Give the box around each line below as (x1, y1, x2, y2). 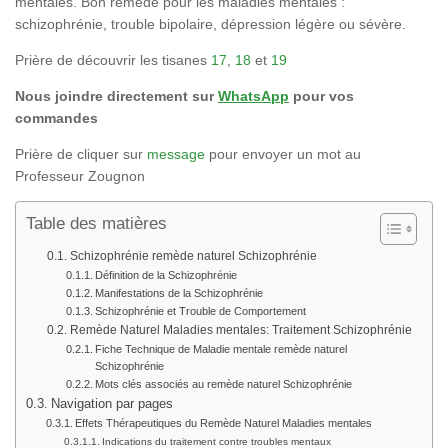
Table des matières (26, 214, 167, 234)
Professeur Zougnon (15, 168, 145, 185)
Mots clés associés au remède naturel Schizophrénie (95, 378, 353, 391)
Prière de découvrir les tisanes (15, 52, 211, 69)
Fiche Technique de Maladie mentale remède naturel (95, 343, 348, 356)
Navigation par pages (50, 396, 173, 412)
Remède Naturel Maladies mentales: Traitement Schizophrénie (69, 323, 412, 338)
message (147, 146, 205, 163)
